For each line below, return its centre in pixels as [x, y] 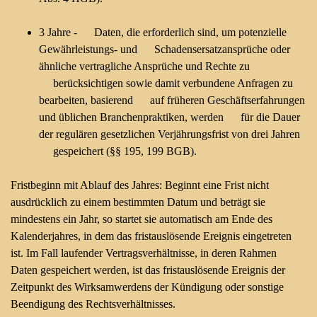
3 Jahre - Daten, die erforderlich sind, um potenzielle [163, 32]
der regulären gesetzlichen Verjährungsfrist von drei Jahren [169, 134]
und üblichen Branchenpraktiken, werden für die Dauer [169, 117]
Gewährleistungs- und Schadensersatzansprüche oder [165, 49]
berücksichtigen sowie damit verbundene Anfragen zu [166, 83]
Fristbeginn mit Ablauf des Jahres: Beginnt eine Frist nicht [140, 185]
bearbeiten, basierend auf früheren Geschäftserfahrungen [172, 100]
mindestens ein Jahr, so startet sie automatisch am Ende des [142, 219]
